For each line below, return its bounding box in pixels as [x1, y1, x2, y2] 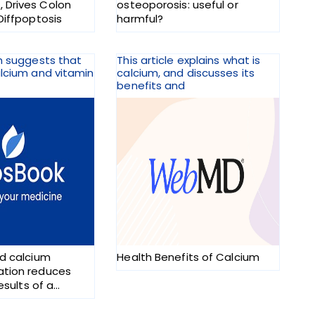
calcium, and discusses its [117, 65, 255, 81]
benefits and [117, 78, 186, 94]
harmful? [117, 11, 164, 27]
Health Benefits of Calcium [117, 250, 259, 265]
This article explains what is [117, 53, 261, 68]
